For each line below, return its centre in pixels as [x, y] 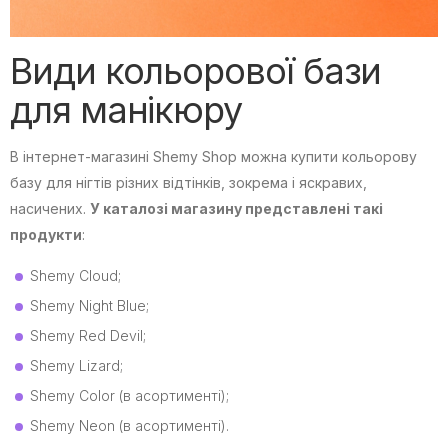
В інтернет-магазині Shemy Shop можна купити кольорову [213, 157]
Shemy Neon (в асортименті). [129, 426]
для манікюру [126, 110]
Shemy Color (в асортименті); [129, 396]
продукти [46, 235]
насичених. [50, 209]
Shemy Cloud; [75, 276]
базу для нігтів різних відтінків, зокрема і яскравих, [188, 183]
